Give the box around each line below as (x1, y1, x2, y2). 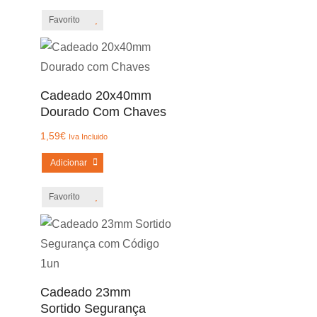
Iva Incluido (68, 132, 108, 141)
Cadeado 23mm (40, 285, 131, 299)
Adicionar (50, 158, 87, 168)
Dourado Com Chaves (40, 105, 166, 119)
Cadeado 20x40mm (40, 88, 151, 103)
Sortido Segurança (40, 301, 146, 316)
